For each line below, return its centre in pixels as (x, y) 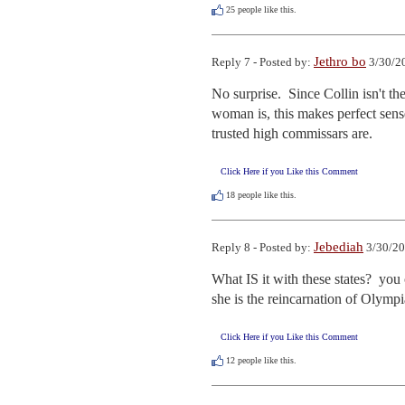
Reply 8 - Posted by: (263, 248)
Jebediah (339, 247)
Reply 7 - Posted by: (263, 61)
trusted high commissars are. (292, 133)
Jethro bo (340, 61)
